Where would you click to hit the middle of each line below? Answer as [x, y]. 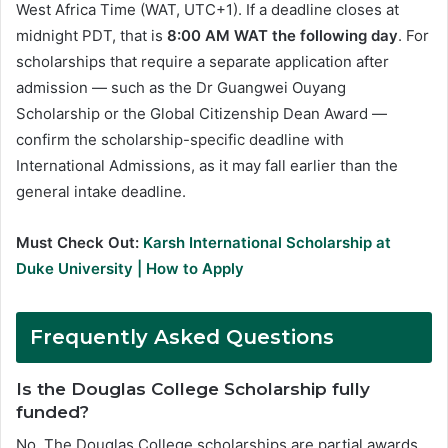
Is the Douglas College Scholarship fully [193, 388]
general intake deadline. [101, 191]
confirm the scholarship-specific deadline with [180, 139]
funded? [52, 411]
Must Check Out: [79, 242]
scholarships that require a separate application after [202, 61]
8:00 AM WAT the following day [282, 35]
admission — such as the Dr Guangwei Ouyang [181, 87]
